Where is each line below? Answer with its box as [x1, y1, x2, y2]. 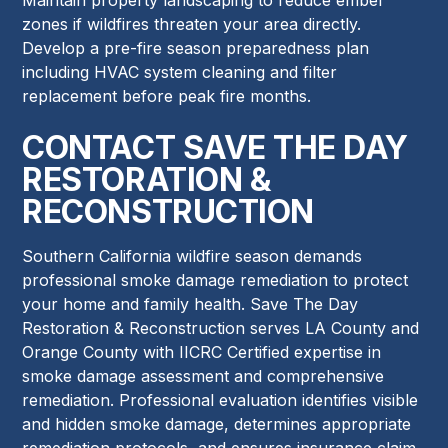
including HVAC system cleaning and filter [22, 61, 338, 82]
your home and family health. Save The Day [22, 293, 359, 314]
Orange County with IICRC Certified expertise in [22, 341, 382, 362]
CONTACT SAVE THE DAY [22, 127, 408, 167]
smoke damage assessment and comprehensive [22, 365, 385, 386]
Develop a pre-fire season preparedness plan [22, 37, 370, 58]
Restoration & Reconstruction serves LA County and [22, 317, 420, 338]
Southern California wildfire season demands [22, 245, 363, 266]
